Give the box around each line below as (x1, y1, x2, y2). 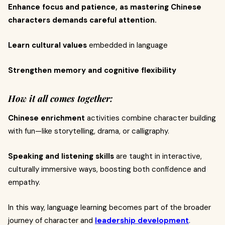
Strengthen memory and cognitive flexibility (8, 65, 176, 75)
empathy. (8, 177, 40, 187)
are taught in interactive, (114, 151, 202, 161)
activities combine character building (85, 113, 216, 123)
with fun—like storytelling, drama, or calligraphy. (8, 126, 169, 136)
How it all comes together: (8, 92, 113, 104)
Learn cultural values (8, 40, 87, 50)
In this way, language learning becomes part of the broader (8, 202, 211, 212)
